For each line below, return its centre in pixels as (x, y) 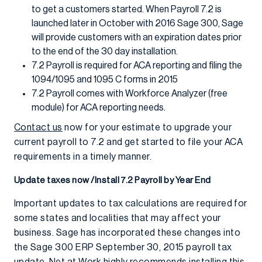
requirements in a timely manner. (83, 157)
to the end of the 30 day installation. (105, 51)
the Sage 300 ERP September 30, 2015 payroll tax (123, 247)
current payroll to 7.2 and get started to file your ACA (129, 142)
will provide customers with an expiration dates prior (137, 37)
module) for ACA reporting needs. (99, 108)
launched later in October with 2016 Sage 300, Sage (137, 23)
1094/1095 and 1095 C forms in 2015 (105, 80)
